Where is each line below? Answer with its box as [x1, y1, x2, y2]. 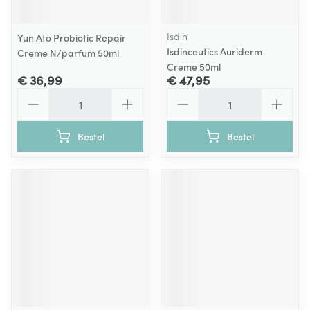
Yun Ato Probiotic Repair [17, 30, 126, 44]
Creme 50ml [167, 60, 221, 73]
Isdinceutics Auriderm [167, 44, 262, 58]
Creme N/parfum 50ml [17, 46, 119, 60]
